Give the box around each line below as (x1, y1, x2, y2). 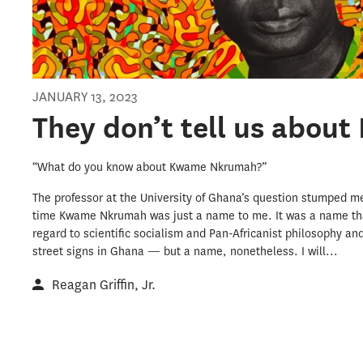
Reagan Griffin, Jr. (52, 276, 156, 294)
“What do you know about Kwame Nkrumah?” (32, 160, 267, 176)
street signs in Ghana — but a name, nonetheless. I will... (32, 244, 339, 260)
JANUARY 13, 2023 (32, 88, 139, 106)
